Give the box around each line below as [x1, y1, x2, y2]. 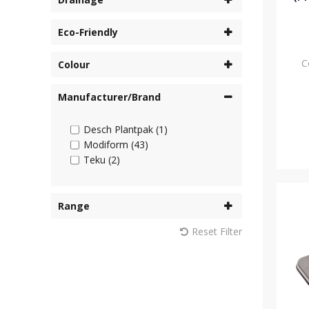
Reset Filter [191, 225, 242, 239]
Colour [58, 58, 90, 72]
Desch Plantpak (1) [83, 123, 168, 137]
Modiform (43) [83, 138, 148, 152]
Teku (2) [83, 153, 120, 167]
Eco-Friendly [58, 26, 118, 39]
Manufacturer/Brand [58, 90, 161, 104]
